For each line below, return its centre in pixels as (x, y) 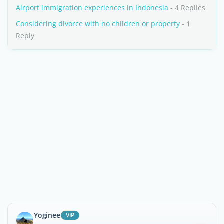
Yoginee (47, 215)
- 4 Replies (187, 8)
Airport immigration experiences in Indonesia (92, 8)
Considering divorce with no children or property (98, 24)
